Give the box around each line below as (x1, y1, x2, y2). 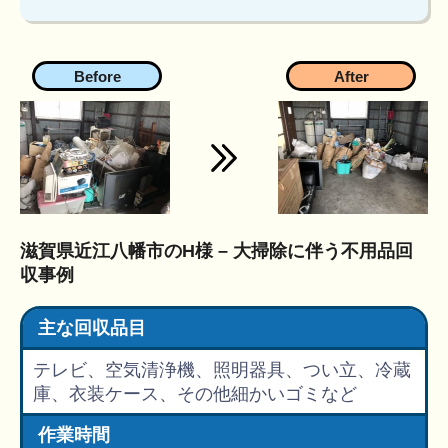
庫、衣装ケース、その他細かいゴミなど (33, 383, 357, 404)
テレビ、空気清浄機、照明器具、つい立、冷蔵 (33, 359, 411, 380)
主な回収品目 (38, 318, 146, 339)
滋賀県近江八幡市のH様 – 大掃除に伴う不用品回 (20, 240, 413, 261)
